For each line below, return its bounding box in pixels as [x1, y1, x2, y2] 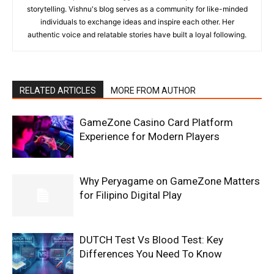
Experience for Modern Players [80, 130, 220, 143]
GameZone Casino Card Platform [80, 116, 233, 129]
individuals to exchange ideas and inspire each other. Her [40, 17, 234, 27]
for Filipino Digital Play [80, 189, 184, 202]
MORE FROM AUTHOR [111, 86, 196, 96]
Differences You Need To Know [80, 248, 222, 261]
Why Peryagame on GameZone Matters [80, 175, 260, 188]
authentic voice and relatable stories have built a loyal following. [28, 30, 246, 40]
